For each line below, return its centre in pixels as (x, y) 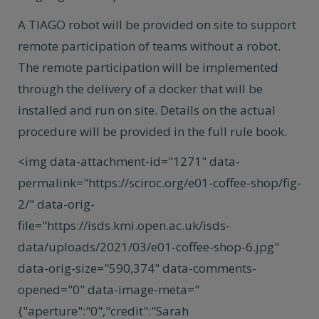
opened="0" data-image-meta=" (109, 289)
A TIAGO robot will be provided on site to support (157, 25)
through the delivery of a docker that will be (140, 89)
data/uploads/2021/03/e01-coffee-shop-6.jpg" (148, 247)
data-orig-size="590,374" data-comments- (137, 268)
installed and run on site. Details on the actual (147, 110)
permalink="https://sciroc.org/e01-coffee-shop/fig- (159, 183)
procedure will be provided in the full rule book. (152, 131)
